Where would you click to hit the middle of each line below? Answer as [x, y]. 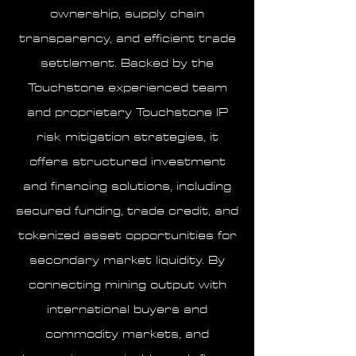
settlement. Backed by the [127, 63]
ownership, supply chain [127, 14]
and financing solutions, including [127, 186]
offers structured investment [127, 162]
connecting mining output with [127, 285]
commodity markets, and [127, 334]
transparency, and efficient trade [127, 39]
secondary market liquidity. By [127, 260]
